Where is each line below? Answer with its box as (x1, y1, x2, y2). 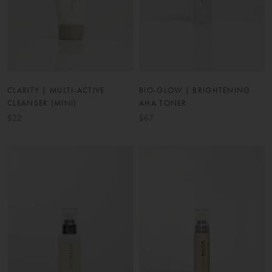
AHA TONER (139, 97, 187, 108)
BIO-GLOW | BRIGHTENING (139, 84, 251, 95)
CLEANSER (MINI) (7, 97, 77, 108)
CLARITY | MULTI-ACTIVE (7, 84, 105, 95)
